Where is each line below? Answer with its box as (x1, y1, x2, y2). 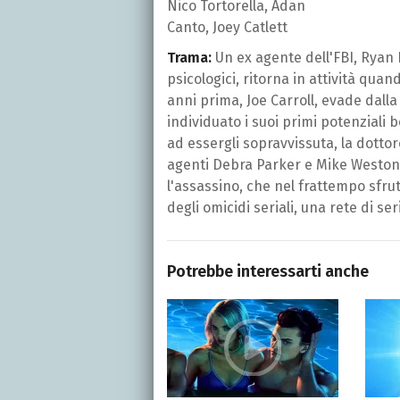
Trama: (167, 48, 212, 66)
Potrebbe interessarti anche (167, 261, 369, 281)
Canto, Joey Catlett (167, 18, 287, 36)
